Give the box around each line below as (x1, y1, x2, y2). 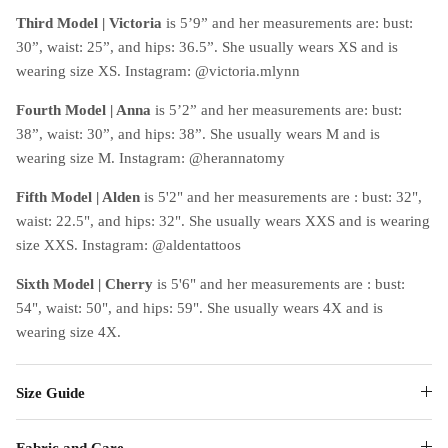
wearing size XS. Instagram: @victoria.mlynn (16, 62, 300, 79)
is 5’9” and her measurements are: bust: (162, 14, 413, 31)
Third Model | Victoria (16, 14, 162, 31)
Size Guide (16, 384, 85, 401)
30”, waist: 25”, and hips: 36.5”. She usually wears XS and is (16, 38, 398, 55)
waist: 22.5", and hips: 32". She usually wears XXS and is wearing (16, 212, 430, 229)
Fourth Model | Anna (16, 101, 151, 118)
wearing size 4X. (16, 323, 121, 340)
